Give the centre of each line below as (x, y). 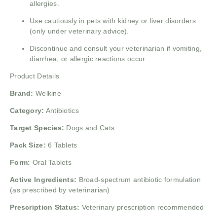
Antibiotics (61, 111)
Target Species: (37, 128)
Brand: (22, 93)
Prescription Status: (45, 207)
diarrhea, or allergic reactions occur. (88, 59)
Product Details (35, 76)
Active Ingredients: (43, 180)
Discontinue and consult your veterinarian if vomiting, (116, 49)
